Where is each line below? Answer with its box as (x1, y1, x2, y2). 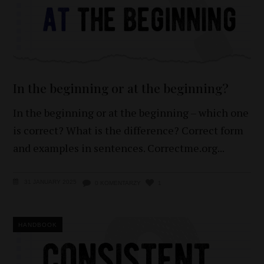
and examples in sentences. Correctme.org (13, 141, 218, 156)
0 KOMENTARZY (95, 180, 141, 187)
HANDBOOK (18, 222, 58, 229)
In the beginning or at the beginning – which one (13, 105, 249, 120)
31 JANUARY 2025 (22, 179, 77, 186)
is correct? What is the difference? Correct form (13, 123, 244, 138)
